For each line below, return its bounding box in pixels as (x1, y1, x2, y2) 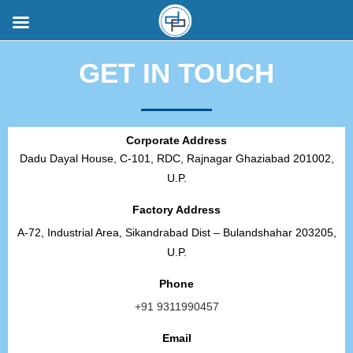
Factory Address (132, 203, 221, 217)
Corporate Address (126, 134, 227, 147)
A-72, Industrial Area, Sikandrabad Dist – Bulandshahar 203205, (17, 226, 336, 240)
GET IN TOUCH (79, 57, 274, 88)
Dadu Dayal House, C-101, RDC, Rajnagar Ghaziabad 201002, (19, 152, 334, 165)
